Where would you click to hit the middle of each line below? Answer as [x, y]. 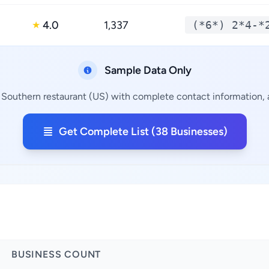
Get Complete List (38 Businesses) [143, 131]
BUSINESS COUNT [56, 254]
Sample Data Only [148, 70]
